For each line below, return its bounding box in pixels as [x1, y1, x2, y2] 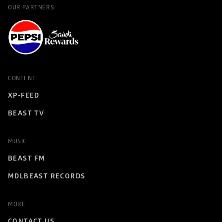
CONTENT [8, 75, 36, 82]
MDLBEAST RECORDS [8, 172, 86, 180]
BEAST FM [8, 154, 46, 163]
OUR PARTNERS [8, 4, 55, 11]
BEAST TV [8, 109, 45, 117]
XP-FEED [8, 91, 40, 100]
